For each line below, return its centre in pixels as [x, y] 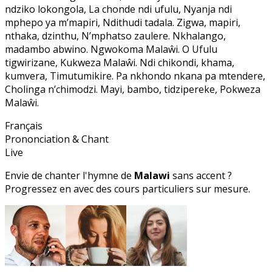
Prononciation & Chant [57, 139]
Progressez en [39, 189]
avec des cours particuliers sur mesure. [162, 189]
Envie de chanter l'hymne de [70, 176]
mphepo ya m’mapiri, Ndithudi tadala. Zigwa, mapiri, [123, 23]
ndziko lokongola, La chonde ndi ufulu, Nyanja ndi [118, 9]
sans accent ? [201, 176]
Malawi [152, 176]
